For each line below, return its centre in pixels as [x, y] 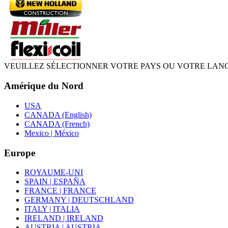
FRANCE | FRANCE [60, 191]
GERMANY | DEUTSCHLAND [79, 200]
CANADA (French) [57, 124]
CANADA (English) [58, 115]
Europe [20, 153]
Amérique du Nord [44, 86]
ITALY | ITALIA [52, 209]
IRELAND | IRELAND [64, 218]
